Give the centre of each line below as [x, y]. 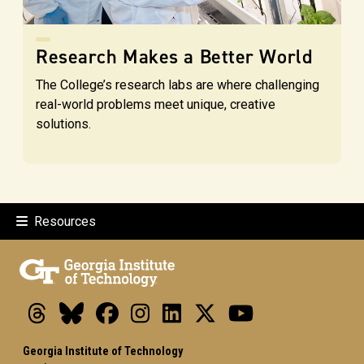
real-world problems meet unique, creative [156, 104]
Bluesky [104, 307]
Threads [67, 307]
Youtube [273, 307]
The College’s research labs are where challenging [178, 84]
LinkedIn [203, 307]
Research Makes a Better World [174, 56]
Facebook [142, 307]
